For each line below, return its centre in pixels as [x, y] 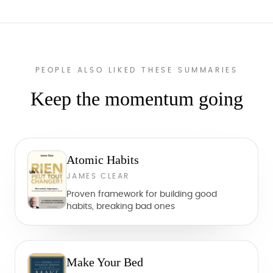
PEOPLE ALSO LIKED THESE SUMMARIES [136, 70]
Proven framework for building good [142, 194]
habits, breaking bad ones [121, 207]
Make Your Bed [105, 262]
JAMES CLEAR [98, 176]
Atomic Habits [103, 160]
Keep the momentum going [136, 99]
